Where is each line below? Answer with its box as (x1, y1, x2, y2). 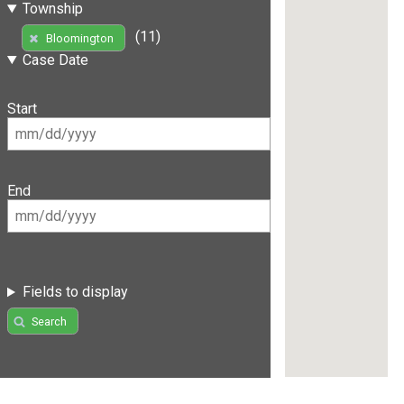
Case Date (22, 50, 88, 69)
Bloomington (45, 31, 114, 45)
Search (31, 314, 67, 328)
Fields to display (22, 283, 128, 301)
